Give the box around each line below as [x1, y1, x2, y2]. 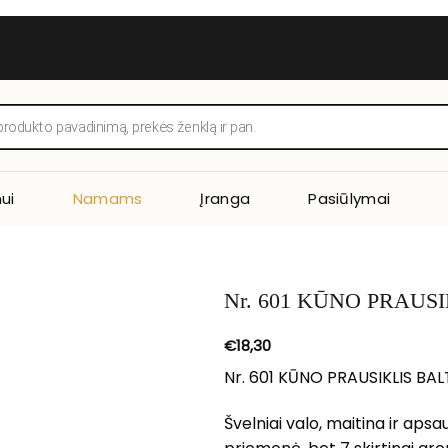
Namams [72, 187, 143, 209]
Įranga [200, 187, 251, 209]
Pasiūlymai [308, 187, 391, 209]
